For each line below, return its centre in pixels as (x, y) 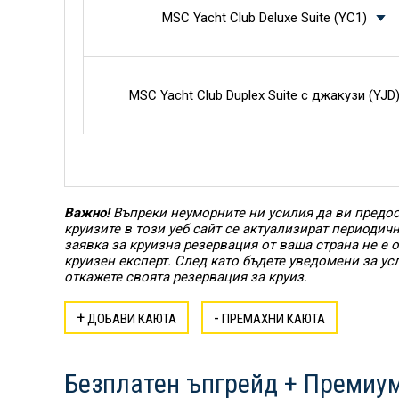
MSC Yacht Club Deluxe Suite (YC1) (264, 18)
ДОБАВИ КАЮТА (130, 319)
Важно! (87, 213)
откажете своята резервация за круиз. (186, 277)
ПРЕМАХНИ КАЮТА (272, 319)
